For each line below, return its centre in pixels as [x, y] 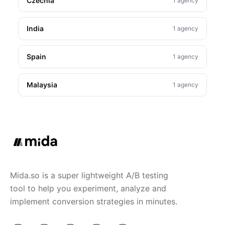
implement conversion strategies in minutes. [94, 201]
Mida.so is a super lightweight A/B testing [89, 175]
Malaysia [42, 85]
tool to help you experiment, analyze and [88, 188]
